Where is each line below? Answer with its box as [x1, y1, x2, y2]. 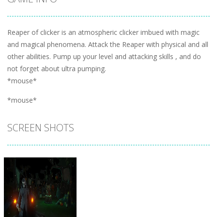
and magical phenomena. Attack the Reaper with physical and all [7, 39, 208, 49]
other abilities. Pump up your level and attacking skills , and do [7, 51, 201, 61]
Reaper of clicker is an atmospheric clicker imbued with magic [7, 27, 200, 37]
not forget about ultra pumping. [7, 63, 106, 73]
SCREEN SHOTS [7, 121, 74, 134]
